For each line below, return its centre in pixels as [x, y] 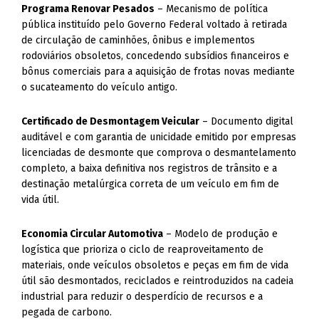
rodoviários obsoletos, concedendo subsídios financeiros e [156, 56]
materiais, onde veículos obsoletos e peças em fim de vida [155, 265]
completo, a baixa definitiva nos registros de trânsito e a [150, 168]
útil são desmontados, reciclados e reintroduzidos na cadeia [158, 281]
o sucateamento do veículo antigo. [100, 87]
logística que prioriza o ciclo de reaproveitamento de [143, 250]
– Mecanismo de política [211, 9]
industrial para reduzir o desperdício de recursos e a [142, 297]
